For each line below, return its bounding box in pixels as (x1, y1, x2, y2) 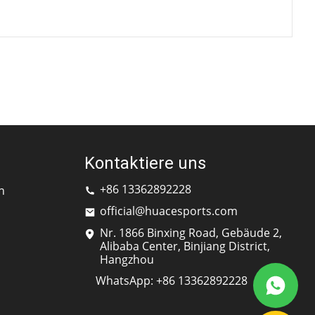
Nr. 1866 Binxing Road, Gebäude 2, (100, 225, 282, 241)
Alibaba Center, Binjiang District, (100, 238, 270, 255)
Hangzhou (100, 252, 154, 268)
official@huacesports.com (100, 203, 238, 219)
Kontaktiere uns (84, 153, 206, 174)
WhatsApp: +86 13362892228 (96, 273, 247, 289)
